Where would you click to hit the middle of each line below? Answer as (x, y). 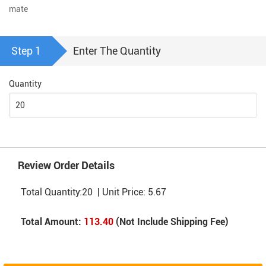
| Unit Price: (120, 192)
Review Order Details (66, 165)
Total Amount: (51, 222)
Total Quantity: (51, 192)
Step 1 (26, 51)
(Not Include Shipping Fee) (171, 222)
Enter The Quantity (117, 51)
